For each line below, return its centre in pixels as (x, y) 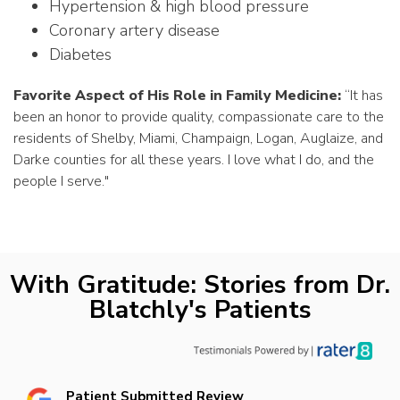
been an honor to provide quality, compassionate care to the (199, 117)
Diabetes (80, 54)
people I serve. (59, 181)
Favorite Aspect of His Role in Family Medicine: (177, 96)
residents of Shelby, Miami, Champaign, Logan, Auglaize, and (198, 138)
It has (367, 96)
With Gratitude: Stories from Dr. (200, 285)
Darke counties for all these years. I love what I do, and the (194, 160)
